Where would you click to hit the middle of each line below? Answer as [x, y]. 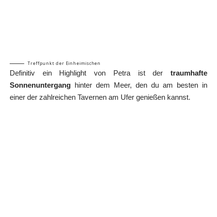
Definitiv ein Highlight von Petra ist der [90, 73]
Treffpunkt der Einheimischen [64, 63]
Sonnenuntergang [40, 85]
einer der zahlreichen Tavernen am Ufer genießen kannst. [100, 97]
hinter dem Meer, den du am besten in [139, 85]
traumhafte [189, 73]
